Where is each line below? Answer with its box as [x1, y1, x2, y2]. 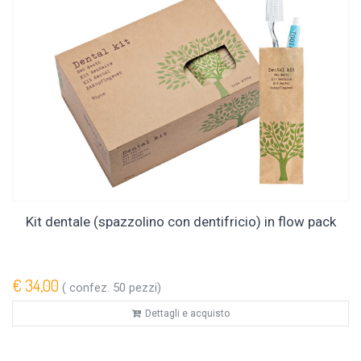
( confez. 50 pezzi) [59, 280, 161, 295]
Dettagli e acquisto [144, 308, 230, 319]
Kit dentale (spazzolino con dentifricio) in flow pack [25, 214, 336, 230]
